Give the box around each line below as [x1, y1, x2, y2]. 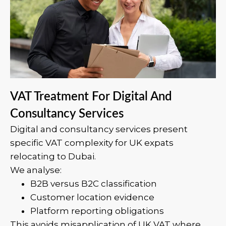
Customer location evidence [30, 192, 154, 202]
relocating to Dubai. [10, 151, 96, 161]
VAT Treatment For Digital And [10, 91, 172, 103]
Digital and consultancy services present [10, 124, 188, 134]
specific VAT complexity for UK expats [10, 138, 174, 148]
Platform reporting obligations [30, 206, 164, 216]
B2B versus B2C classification [30, 179, 157, 189]
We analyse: [10, 165, 62, 175]
